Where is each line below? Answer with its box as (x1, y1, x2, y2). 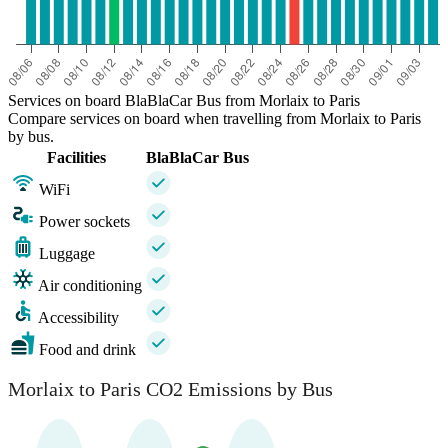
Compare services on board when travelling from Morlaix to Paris (8, 109, 421, 127)
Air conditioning (38, 276, 142, 294)
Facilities (47, 148, 106, 166)
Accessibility (38, 308, 119, 326)
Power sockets (39, 212, 130, 230)
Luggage (39, 244, 95, 262)
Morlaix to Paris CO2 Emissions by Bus (8, 378, 333, 401)
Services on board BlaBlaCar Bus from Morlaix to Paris (8, 91, 360, 109)
